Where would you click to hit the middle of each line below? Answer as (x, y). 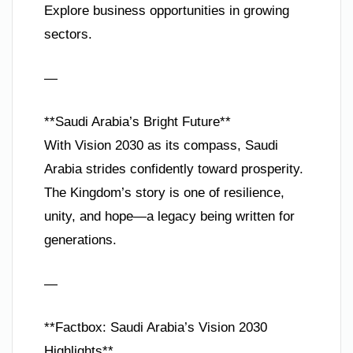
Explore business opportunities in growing (167, 11)
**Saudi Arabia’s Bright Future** (137, 122)
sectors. (68, 35)
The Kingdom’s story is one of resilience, (164, 193)
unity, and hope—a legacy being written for (169, 217)
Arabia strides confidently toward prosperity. (174, 169)
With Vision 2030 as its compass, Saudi (161, 146)
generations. (80, 240)
